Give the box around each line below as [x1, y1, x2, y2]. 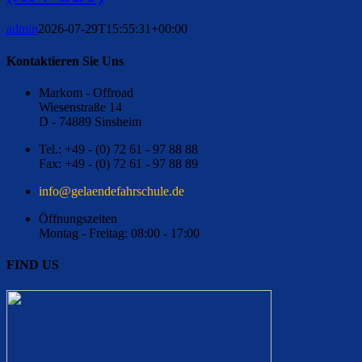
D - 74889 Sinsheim [39, 114, 141, 128]
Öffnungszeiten [39, 211, 117, 225]
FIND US [6, 258, 59, 272]
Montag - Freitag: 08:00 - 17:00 [39, 225, 200, 240]
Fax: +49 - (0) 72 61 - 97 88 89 [39, 156, 198, 170]
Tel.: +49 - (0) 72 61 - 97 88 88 [39, 141, 198, 156]
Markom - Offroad [39, 85, 133, 99]
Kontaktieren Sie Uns [6, 53, 124, 68]
